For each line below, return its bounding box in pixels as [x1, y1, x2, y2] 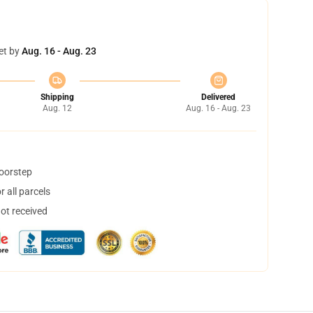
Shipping [40, 92, 74, 102]
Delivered [201, 92, 235, 102]
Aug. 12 [42, 103, 72, 113]
